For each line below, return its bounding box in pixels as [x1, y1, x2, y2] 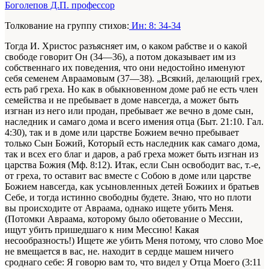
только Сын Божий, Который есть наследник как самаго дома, [5, 138, 260, 148]
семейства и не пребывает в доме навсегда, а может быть [5, 94, 238, 105]
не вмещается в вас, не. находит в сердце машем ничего [5, 246, 234, 256]
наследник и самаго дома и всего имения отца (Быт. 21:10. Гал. [5, 116, 264, 127]
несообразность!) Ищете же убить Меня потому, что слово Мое [5, 235, 263, 246]
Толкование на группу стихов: [5, 20, 129, 31]
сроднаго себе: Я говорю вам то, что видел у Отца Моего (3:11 [5, 256, 261, 267]
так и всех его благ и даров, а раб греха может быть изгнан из [5, 148, 258, 159]
